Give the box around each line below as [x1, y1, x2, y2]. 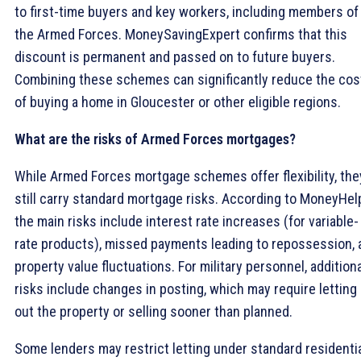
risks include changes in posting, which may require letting [15, 280, 357, 297]
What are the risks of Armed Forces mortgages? [15, 130, 296, 147]
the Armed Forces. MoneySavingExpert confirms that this [15, 25, 347, 43]
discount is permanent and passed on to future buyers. [15, 48, 335, 65]
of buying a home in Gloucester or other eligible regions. [15, 93, 341, 110]
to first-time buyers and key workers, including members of [15, 2, 359, 20]
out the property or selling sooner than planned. [15, 302, 293, 320]
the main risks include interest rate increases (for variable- [15, 212, 359, 230]
